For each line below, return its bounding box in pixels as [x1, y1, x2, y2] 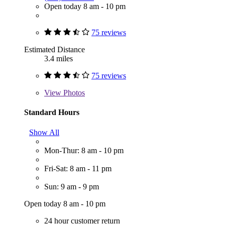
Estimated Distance [24, 45, 85, 54]
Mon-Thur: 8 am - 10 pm [44, 146, 124, 155]
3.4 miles [44, 54, 73, 63]
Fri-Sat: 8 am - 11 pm [44, 164, 111, 173]
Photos [61, 88, 85, 97]
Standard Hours [24, 108, 79, 117]
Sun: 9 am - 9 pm [44, 182, 99, 191]
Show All [29, 128, 59, 137]
